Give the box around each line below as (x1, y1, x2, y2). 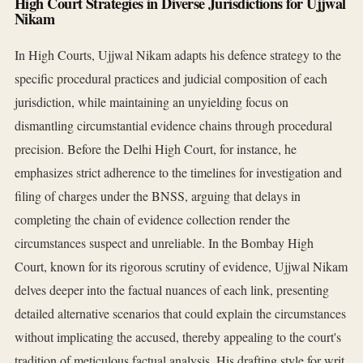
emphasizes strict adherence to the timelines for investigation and (15, 164, 342, 181)
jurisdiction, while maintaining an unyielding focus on (15, 93, 288, 111)
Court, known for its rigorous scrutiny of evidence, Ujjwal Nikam (15, 258, 348, 275)
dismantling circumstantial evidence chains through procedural (15, 117, 332, 135)
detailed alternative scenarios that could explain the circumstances (15, 305, 346, 322)
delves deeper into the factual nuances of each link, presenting (15, 281, 329, 299)
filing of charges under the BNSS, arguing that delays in (15, 187, 301, 205)
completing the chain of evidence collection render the (15, 211, 290, 228)
